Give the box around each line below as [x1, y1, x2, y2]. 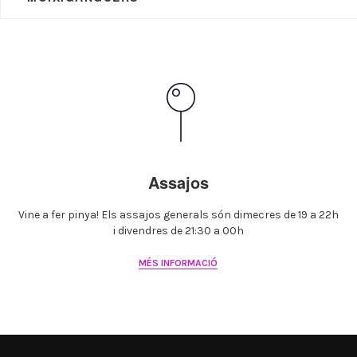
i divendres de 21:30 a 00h [112, 224, 244, 237]
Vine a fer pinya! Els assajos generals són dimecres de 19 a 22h [18, 208, 339, 222]
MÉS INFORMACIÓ [139, 257, 218, 269]
